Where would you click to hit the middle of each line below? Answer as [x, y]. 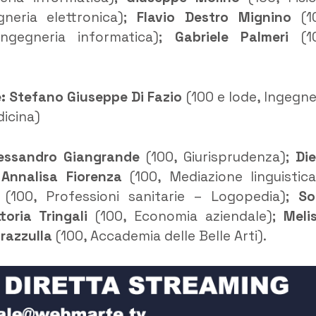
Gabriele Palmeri [232, 37]
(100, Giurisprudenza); [218, 157]
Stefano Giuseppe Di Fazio [96, 97]
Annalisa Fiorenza [62, 176]
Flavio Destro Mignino [214, 18]
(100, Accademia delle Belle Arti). [159, 236]
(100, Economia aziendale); [186, 216]
